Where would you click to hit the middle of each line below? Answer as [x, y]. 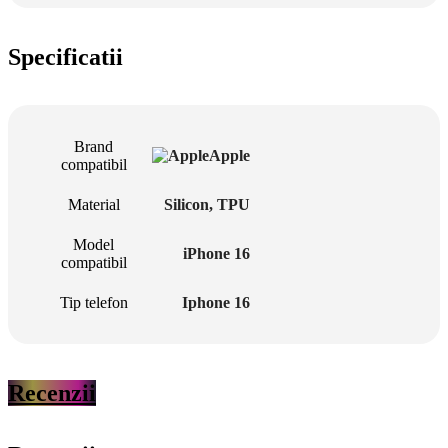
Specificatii [65, 56]
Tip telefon [93, 303]
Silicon [186, 205]
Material [93, 205]
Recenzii [52, 393]
